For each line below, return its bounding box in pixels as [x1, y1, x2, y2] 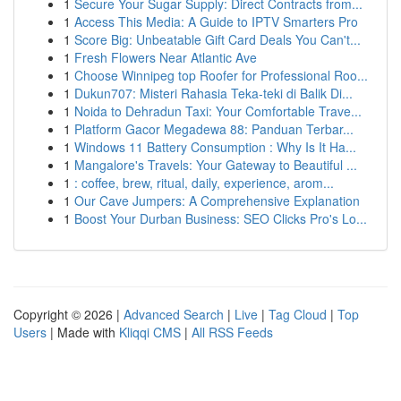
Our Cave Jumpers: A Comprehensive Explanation [74, 192, 360, 209]
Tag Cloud [269, 305, 327, 323]
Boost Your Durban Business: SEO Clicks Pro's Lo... [74, 209, 367, 227]
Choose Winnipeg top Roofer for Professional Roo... [74, 66, 368, 84]
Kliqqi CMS [119, 323, 181, 341]
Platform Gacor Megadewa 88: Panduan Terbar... [74, 120, 354, 138]
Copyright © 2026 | [13, 305, 124, 323]
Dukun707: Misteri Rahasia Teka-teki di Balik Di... [74, 84, 353, 102]
